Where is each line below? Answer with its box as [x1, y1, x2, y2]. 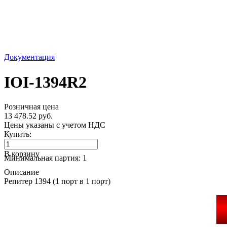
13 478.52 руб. [4, 111, 53, 121]
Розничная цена [4, 102, 59, 111]
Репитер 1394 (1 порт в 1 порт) [4, 177, 110, 186]
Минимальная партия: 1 [4, 154, 87, 163]
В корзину [4, 149, 40, 159]
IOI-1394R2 [4, 72, 87, 91]
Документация [4, 53, 55, 62]
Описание [4, 168, 39, 177]
